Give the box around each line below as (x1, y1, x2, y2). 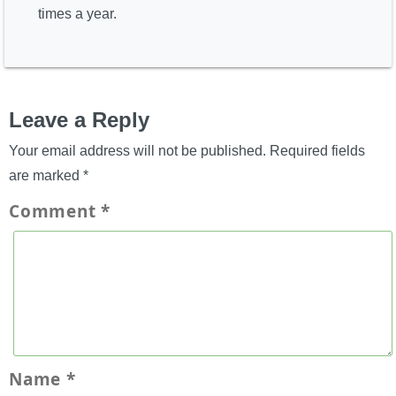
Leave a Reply (9, 107, 149, 132)
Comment (9, 199, 102, 223)
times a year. (38, 6, 118, 22)
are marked (9, 167, 83, 183)
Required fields (270, 142, 365, 158)
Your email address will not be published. (9, 142, 266, 158)
